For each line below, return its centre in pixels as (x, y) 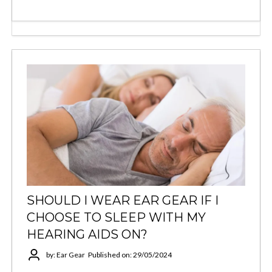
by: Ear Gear (66, 255)
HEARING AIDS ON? (87, 234)
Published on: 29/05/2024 (130, 255)
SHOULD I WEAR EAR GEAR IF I (123, 200)
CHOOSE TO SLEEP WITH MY (116, 217)
